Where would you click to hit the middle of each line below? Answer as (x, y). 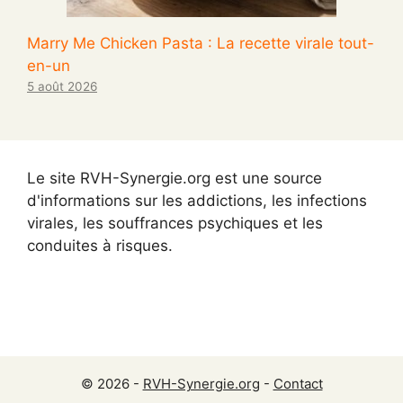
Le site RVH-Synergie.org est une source (175, 179)
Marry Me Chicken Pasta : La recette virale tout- (201, 44)
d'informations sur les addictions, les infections (197, 201)
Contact (298, 384)
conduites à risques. (100, 246)
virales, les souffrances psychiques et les (175, 224)
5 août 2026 (62, 87)
